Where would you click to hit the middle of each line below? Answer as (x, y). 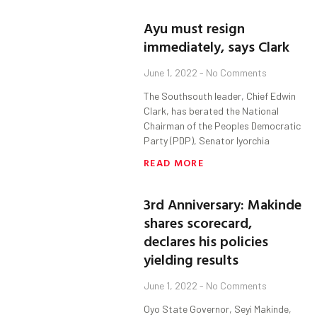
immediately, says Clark (217, 46)
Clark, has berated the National (212, 111)
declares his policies (206, 241)
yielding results (191, 259)
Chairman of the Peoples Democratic (223, 126)
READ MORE (174, 163)
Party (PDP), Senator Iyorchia (207, 141)
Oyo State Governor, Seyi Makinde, (218, 309)
